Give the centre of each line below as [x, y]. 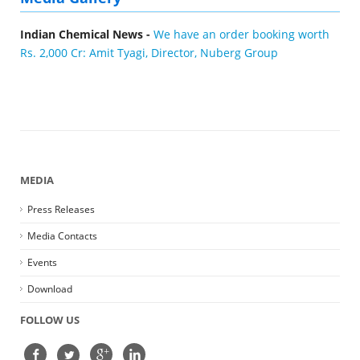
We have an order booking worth [241, 34]
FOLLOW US [50, 320]
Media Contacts [62, 236]
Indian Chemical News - [87, 34]
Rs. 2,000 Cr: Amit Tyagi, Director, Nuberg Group [149, 53]
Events [42, 262]
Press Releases [61, 209]
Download [50, 289]
